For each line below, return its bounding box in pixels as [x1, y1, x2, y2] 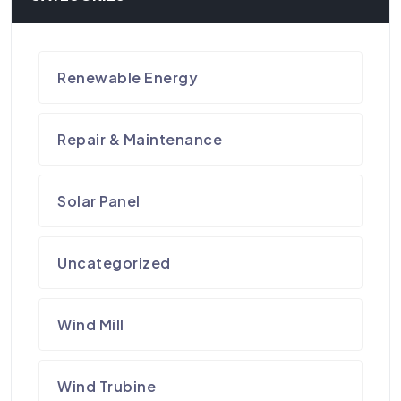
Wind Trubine [57, 376, 157, 396]
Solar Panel [57, 191, 141, 210]
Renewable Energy [57, 67, 199, 87]
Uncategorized [57, 252, 171, 272]
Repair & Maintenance [57, 129, 223, 149]
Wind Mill [57, 314, 124, 334]
